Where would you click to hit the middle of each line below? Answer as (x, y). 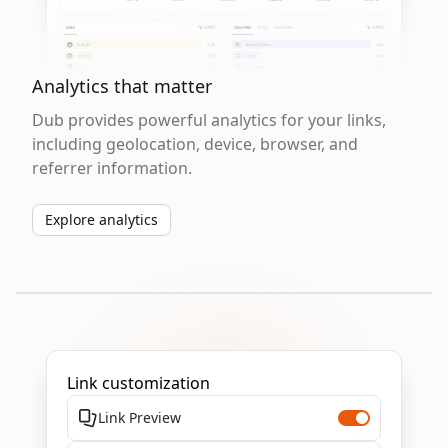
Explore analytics (101, 219)
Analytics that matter (122, 86)
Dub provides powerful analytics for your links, (209, 120)
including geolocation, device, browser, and (195, 144)
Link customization (138, 383)
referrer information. (112, 168)
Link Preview (139, 417)
